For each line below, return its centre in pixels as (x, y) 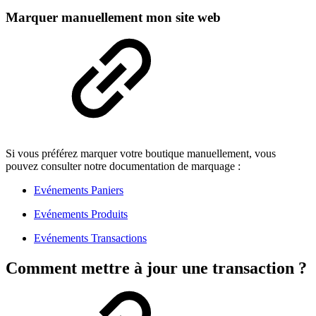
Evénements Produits (81, 214)
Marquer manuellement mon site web (113, 17)
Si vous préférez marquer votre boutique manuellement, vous (141, 154)
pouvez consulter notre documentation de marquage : (123, 166)
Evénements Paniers (79, 190)
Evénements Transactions (90, 238)
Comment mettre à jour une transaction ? (156, 268)
